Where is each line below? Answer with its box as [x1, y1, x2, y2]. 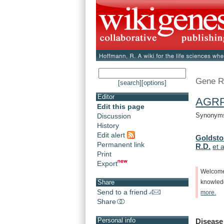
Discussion [97, 112, 131, 120]
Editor [97, 93, 114, 101]
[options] [141, 79, 166, 87]
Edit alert [97, 130, 127, 139]
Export [97, 159, 117, 167]
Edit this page [97, 102, 144, 111]
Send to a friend [97, 187, 147, 196]
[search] [118, 79, 141, 87]
